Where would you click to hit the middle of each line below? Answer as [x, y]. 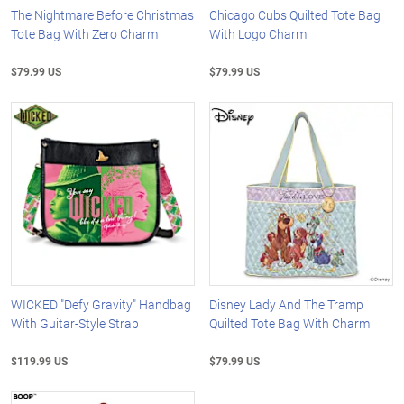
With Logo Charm [258, 34]
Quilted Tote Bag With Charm [290, 323]
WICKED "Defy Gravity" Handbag [101, 304]
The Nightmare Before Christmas [102, 15]
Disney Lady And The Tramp [287, 304]
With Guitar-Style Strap [75, 323]
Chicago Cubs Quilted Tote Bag [295, 15]
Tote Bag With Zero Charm [84, 34]
